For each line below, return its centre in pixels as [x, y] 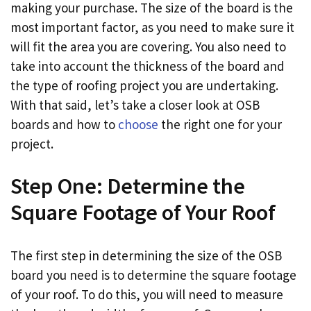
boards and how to [64, 124]
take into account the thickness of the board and [148, 66]
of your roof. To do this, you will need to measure [147, 294]
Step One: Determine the [128, 186]
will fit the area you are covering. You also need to [148, 46]
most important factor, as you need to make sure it [152, 27]
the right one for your [220, 124]
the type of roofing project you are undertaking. [144, 85]
